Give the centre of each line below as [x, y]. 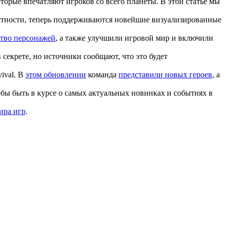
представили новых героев [165, 74]
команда [102, 74]
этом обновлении [56, 74]
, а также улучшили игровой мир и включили [134, 38]
